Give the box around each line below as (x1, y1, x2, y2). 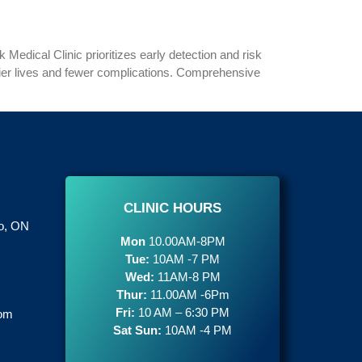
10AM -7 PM (153, 252, 220, 266)
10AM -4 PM (162, 323, 232, 337)
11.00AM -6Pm (149, 288, 229, 301)
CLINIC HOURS (124, 200, 221, 216)
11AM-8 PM (157, 270, 221, 284)
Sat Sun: (113, 323, 162, 337)
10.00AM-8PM (148, 234, 225, 248)
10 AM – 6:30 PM (135, 305, 229, 319)
